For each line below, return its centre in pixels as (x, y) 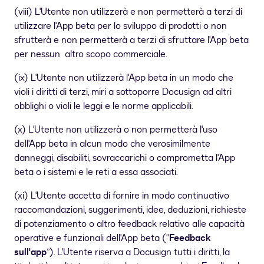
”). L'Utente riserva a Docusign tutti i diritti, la (138, 253)
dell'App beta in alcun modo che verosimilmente (112, 144)
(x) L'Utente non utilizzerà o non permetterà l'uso (116, 130)
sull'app (30, 253)
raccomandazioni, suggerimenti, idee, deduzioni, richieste (130, 210)
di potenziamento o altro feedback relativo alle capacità (129, 224)
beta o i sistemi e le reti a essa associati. (96, 172)
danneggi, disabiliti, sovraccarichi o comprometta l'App (125, 158)
